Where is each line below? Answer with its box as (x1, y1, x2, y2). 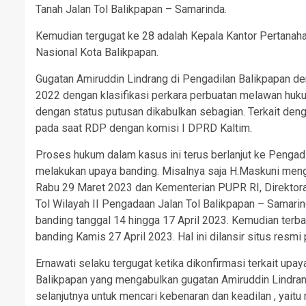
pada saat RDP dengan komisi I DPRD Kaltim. (36, 122, 252, 135)
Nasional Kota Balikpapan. (36, 46, 158, 59)
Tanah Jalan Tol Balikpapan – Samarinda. (36, 3, 227, 16)
